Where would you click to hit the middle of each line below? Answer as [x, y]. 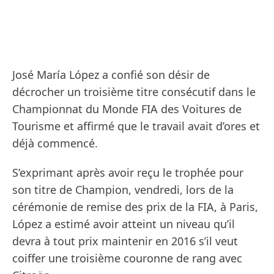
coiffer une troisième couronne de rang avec [127, 258]
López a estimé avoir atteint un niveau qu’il [124, 224]
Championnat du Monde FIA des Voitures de [127, 109]
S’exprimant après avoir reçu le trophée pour [128, 173]
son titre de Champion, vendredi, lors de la [123, 190]
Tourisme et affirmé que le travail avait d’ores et [136, 126]
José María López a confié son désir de [111, 75]
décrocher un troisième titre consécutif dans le [134, 92]
